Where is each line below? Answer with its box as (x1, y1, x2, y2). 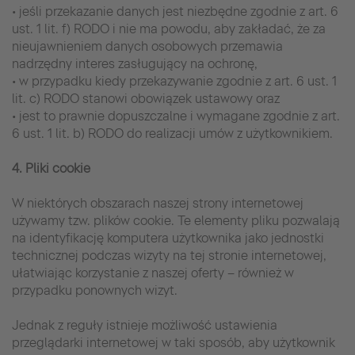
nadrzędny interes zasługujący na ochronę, (12, 55, 258, 71)
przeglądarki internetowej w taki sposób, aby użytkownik (12, 334, 335, 350)
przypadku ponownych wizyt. (12, 282, 177, 298)
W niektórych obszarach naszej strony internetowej (12, 195, 303, 211)
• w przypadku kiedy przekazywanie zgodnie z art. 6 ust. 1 (12, 73, 337, 89)
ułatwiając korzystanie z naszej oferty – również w (12, 265, 294, 281)
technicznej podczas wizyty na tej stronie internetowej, (12, 247, 326, 263)
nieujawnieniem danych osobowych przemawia (12, 38, 283, 54)
